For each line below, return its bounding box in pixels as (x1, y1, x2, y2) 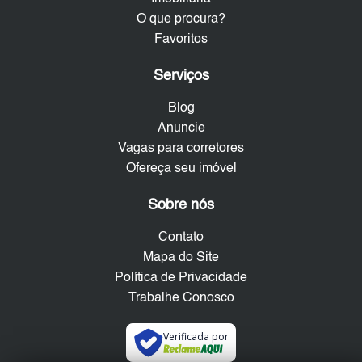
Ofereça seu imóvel (125, 162, 237, 176)
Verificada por (162, 330, 229, 344)
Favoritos (154, 33, 208, 47)
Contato (158, 231, 204, 245)
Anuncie (157, 122, 205, 136)
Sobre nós (148, 198, 214, 213)
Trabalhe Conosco (128, 292, 234, 305)
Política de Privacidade (115, 271, 247, 285)
